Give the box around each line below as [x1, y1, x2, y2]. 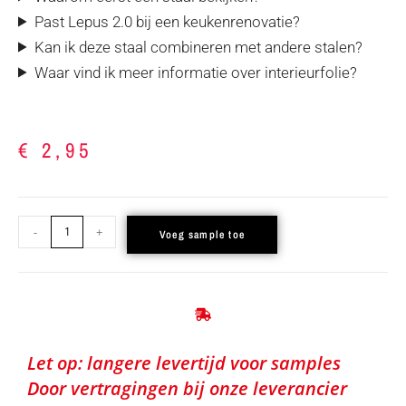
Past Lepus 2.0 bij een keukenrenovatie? [34, 12, 301, 31]
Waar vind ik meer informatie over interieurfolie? [34, 63, 358, 82]
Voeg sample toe [159, 227, 245, 242]
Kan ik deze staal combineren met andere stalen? [34, 37, 363, 56]
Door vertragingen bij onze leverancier [27, 375, 347, 401]
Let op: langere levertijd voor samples [27, 350, 341, 375]
